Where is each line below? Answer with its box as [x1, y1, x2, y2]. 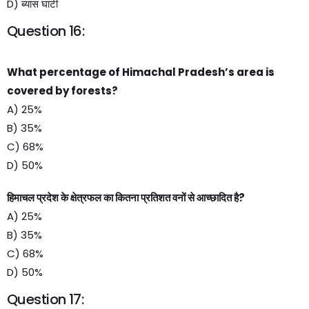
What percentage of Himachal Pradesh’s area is [7, 65, 275, 79]
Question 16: [7, 21, 85, 41]
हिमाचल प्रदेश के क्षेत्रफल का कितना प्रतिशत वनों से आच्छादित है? [7, 190, 245, 205]
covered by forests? [7, 83, 118, 98]
